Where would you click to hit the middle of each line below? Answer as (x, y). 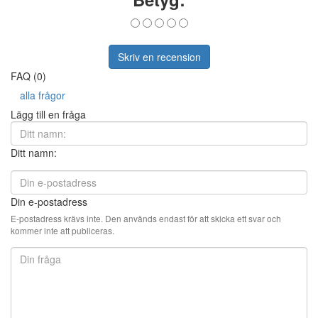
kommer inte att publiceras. (62, 230)
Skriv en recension (159, 56)
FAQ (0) (28, 76)
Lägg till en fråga (48, 114)
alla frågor (43, 95)
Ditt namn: (34, 152)
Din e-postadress (49, 201)
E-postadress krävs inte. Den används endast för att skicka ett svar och (146, 218)
